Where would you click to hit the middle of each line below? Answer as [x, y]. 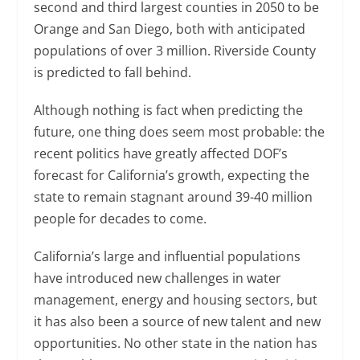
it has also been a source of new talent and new [178, 322]
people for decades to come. [121, 219]
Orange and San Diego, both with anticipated [170, 29]
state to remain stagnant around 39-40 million [174, 197]
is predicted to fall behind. [113, 73]
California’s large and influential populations [168, 257]
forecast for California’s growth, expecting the [172, 176]
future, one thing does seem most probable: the [180, 132]
